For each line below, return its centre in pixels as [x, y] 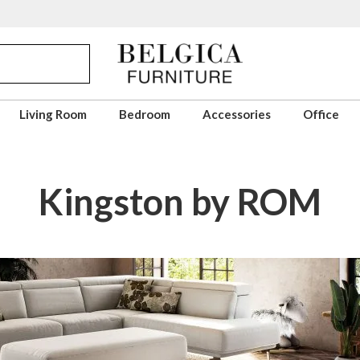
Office [321, 115]
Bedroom [145, 115]
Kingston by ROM [180, 202]
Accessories [237, 115]
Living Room [53, 115]
